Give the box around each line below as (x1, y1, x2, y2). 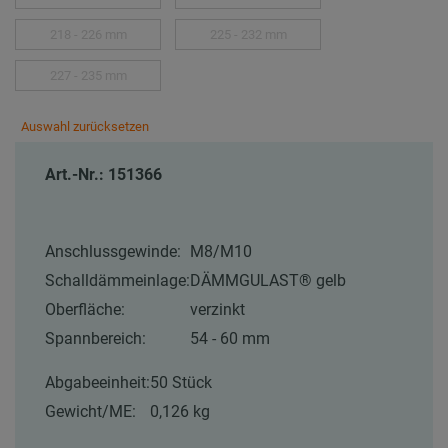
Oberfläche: (45, 300, 125, 320)
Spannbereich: (45, 329, 146, 349)
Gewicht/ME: (45, 402, 136, 422)
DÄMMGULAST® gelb (190, 271, 346, 291)
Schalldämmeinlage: (45, 271, 190, 291)
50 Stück (150, 373, 212, 393)
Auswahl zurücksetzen (21, 119, 149, 135)
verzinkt (190, 300, 245, 320)
